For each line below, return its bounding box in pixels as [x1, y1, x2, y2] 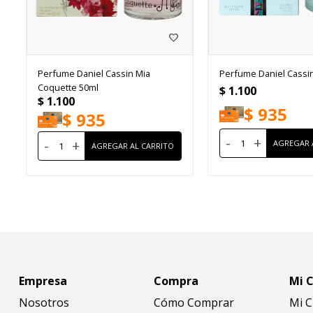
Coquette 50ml [37, 80, 99, 94]
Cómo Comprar [154, 294, 235, 310]
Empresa [18, 272, 67, 289]
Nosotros [18, 294, 69, 310]
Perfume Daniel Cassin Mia [37, 66, 150, 80]
